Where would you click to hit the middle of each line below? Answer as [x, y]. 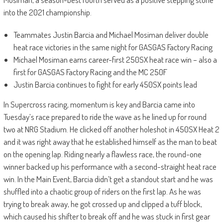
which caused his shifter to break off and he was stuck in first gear [107, 216]
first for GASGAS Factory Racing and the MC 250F [90, 72]
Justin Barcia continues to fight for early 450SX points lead [105, 84]
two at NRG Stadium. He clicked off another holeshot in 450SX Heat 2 [111, 129]
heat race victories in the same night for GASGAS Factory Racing [113, 47]
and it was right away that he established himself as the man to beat [110, 141]
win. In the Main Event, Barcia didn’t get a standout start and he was [108, 179]
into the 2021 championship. [48, 12]
